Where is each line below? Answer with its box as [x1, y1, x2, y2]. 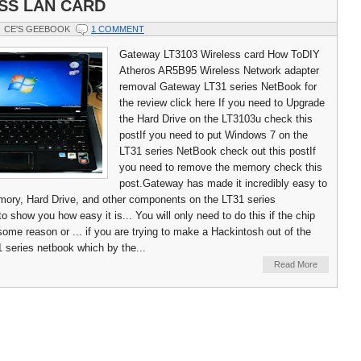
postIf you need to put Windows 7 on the [119, 129, 308, 142]
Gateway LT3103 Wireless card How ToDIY [119, 48, 320, 61]
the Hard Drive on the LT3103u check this [119, 113, 313, 126]
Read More [274, 259, 317, 270]
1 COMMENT [91, 24, 144, 35]
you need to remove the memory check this [119, 161, 322, 174]
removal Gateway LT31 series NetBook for [119, 81, 317, 93]
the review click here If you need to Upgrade [119, 97, 325, 110]
